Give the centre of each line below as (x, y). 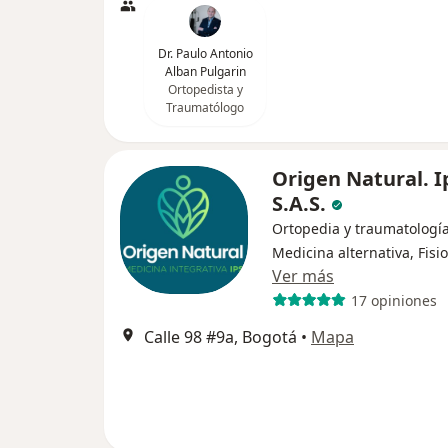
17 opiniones (393, 300)
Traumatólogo (205, 108)
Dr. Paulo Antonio (205, 54)
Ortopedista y (205, 90)
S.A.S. (301, 204)
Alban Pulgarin (205, 72)
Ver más (303, 276)
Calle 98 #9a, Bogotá (220, 337)
